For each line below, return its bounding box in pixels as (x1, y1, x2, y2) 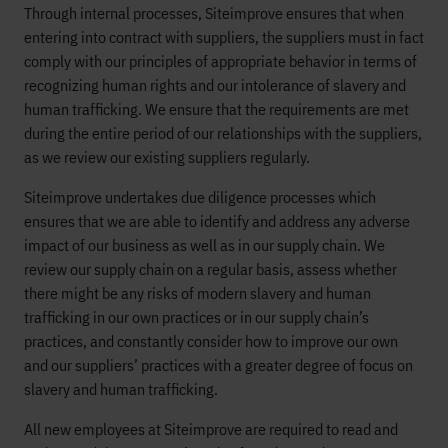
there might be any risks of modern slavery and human (24, 283, 371, 303)
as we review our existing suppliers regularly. (24, 147, 310, 167)
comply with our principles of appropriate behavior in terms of (24, 51, 417, 71)
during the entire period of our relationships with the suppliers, (24, 123, 422, 143)
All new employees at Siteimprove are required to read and (24, 419, 398, 439)
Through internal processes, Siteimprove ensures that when (24, 3, 404, 23)
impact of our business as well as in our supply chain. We (24, 235, 385, 255)
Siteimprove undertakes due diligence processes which (24, 187, 376, 207)
